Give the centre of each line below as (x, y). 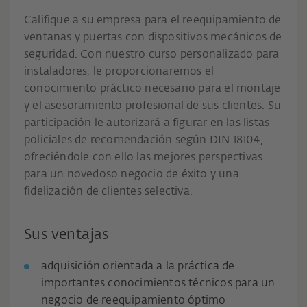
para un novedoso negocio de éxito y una (132, 175)
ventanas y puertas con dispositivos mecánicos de (153, 38)
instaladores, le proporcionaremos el (119, 72)
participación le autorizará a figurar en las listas (147, 124)
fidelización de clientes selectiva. (108, 192)
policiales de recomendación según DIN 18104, (144, 141)
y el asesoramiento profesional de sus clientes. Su (153, 107)
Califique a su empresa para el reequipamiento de (153, 21)
